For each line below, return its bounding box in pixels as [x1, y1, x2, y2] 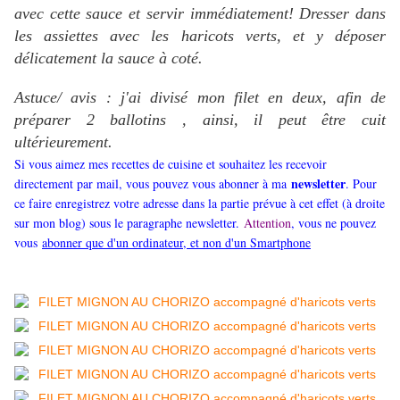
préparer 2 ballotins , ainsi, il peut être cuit [14, 111, 386, 129]
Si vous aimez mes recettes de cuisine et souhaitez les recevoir [14, 155, 327, 173]
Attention [244, 214, 291, 232]
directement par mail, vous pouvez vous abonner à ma [14, 175, 291, 193]
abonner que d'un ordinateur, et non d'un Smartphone [42, 234, 311, 252]
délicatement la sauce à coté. [14, 49, 203, 68]
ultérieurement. [14, 133, 112, 152]
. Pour [346, 175, 377, 193]
